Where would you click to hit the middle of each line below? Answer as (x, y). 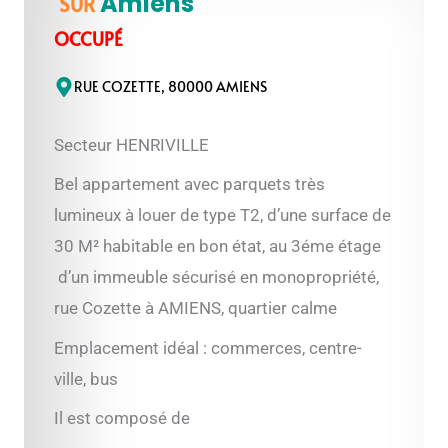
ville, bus (86, 378)
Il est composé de (122, 418)
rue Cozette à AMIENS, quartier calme (196, 308)
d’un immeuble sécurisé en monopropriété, (217, 277)
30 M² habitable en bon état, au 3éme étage (218, 246)
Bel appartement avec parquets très (190, 184)
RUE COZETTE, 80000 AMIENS (171, 86)
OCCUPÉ (88, 38)
